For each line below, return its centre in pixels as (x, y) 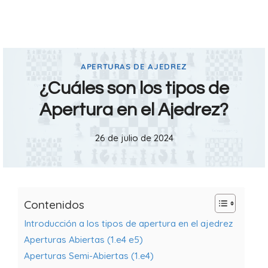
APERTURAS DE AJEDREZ (134, 67)
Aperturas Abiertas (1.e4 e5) (83, 240)
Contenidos (54, 204)
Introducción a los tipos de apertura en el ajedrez (128, 223)
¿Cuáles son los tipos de (134, 89)
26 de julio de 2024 (134, 138)
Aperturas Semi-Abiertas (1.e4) (89, 256)
